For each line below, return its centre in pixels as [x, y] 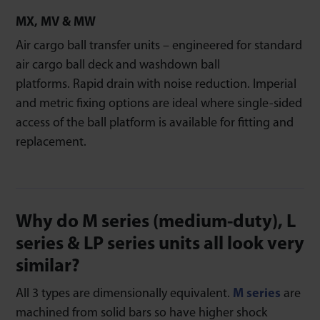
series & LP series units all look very [160, 244]
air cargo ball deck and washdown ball [118, 65]
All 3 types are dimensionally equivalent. [124, 294]
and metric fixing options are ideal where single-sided [159, 104]
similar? [48, 266]
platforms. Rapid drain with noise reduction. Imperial [156, 84]
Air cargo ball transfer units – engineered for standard [159, 46]
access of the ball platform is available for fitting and [155, 123]
